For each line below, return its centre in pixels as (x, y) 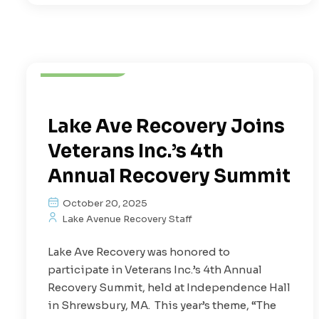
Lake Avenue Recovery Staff (126, 219)
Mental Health (189, 35)
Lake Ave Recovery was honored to (139, 251)
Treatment (84, 64)
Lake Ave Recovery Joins (166, 126)
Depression (87, 35)
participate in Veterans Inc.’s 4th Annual (155, 269)
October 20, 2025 (104, 203)
